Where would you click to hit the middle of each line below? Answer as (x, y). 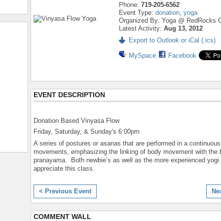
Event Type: (137, 13)
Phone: (130, 5)
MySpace (142, 55)
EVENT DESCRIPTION (69, 95)
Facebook (182, 55)
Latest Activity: (141, 28)
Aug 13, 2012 (183, 28)
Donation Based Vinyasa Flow (76, 120)
